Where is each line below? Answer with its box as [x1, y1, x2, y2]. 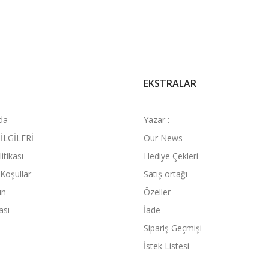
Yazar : [144, 114, 169, 125]
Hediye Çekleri [144, 150, 198, 162]
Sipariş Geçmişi [144, 222, 202, 234]
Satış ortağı [144, 168, 187, 180]
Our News [144, 132, 183, 144]
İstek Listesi [144, 240, 189, 252]
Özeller [144, 186, 171, 198]
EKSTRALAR [144, 77, 196, 90]
